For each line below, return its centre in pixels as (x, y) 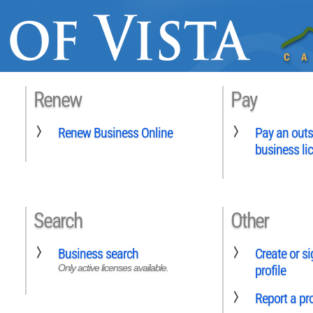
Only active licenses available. (113, 267)
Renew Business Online (115, 132)
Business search (98, 253)
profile (270, 270)
